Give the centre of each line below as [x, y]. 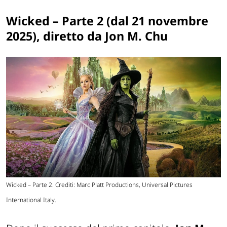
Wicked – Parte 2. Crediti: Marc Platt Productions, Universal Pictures [99, 185]
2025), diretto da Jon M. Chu [87, 36]
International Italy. [31, 200]
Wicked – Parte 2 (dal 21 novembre [107, 21]
